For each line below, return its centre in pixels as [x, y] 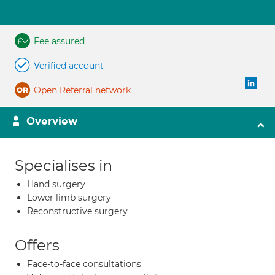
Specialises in [64, 165]
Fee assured [59, 41]
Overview [52, 121]
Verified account [69, 66]
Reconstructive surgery [77, 211]
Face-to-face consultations [84, 264]
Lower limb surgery [69, 198]
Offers [37, 245]
